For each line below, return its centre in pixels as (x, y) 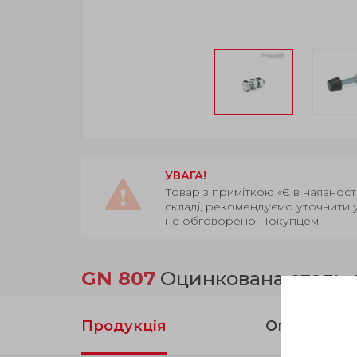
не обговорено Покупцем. (243, 221)
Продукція (124, 326)
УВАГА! (186, 176)
